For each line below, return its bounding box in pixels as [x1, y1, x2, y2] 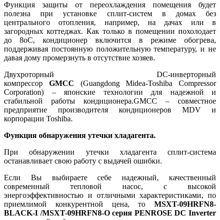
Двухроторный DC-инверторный [4, 70, 216, 79]
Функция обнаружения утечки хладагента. [4, 131, 158, 140]
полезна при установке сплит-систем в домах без [4, 9, 216, 18]
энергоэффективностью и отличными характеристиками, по [4, 191, 216, 200]
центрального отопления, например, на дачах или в [4, 18, 216, 27]
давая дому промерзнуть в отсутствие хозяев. [4, 54, 155, 62]
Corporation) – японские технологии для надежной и [4, 88, 216, 97]
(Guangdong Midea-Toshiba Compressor [74, 79, 216, 88]
